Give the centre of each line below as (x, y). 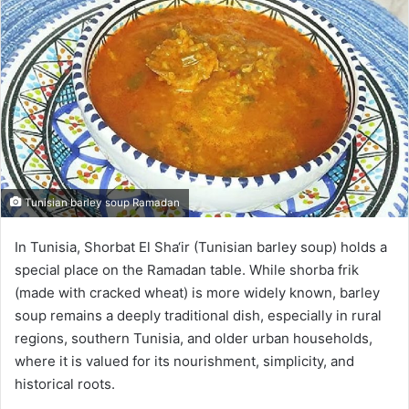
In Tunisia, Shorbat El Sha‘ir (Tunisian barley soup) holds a (201, 246)
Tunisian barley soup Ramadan (101, 202)
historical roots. (65, 383)
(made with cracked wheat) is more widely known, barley (197, 292)
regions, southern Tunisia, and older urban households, (194, 338)
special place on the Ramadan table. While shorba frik (187, 269)
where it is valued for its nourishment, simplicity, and (184, 361)
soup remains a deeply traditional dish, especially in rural (198, 315)
